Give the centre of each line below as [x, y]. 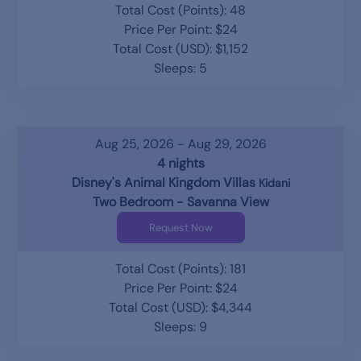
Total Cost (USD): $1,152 [180, 49]
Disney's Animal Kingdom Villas [165, 183]
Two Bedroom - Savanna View [180, 202]
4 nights [180, 163]
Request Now [180, 228]
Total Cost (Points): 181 [180, 269]
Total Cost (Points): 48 [180, 10]
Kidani [274, 183]
